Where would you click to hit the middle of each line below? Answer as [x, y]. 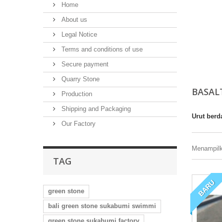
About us [73, 20]
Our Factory [78, 124]
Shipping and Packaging [95, 109]
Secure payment [84, 64]
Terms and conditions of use [101, 49]
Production [76, 94]
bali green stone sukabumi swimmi [102, 206]
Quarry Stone [80, 79]
